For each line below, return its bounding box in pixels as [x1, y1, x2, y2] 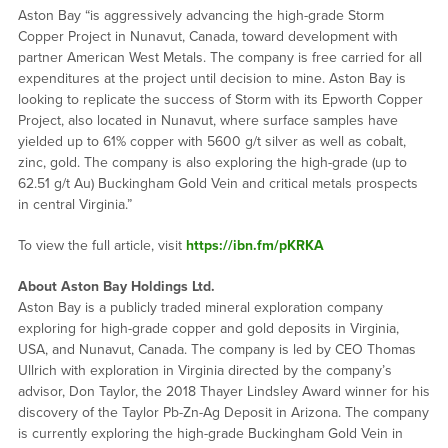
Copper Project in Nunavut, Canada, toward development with [17, 27, 398, 45]
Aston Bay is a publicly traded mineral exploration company [17, 298, 383, 316]
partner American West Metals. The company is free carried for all [17, 48, 422, 66]
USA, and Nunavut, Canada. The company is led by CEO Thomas [17, 340, 416, 358]
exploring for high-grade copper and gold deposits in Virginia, [17, 319, 399, 337]
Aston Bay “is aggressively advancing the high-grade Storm [17, 6, 384, 24]
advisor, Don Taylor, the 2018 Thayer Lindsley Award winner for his [17, 382, 430, 400]
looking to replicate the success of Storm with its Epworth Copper [17, 90, 423, 108]
